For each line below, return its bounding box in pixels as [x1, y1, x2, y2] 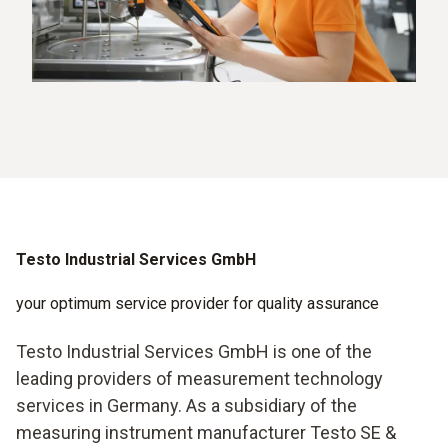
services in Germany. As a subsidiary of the [16, 395, 357, 416]
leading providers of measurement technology [16, 368, 383, 389]
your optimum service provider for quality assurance [16, 294, 379, 313]
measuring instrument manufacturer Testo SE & [16, 422, 396, 443]
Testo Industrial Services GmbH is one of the [16, 341, 372, 362]
